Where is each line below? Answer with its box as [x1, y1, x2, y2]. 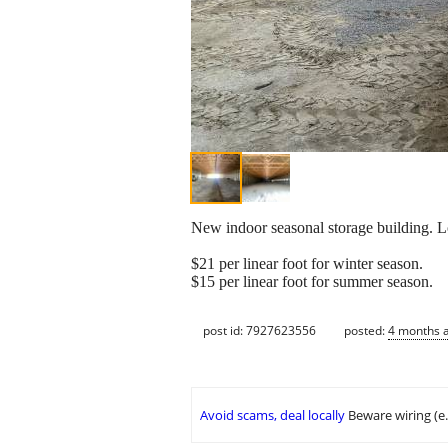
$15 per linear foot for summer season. [191, 273, 433, 291]
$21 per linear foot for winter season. [191, 255, 423, 273]
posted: [344, 321, 388, 339]
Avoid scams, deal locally [200, 406, 345, 425]
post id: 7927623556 [203, 321, 316, 339]
